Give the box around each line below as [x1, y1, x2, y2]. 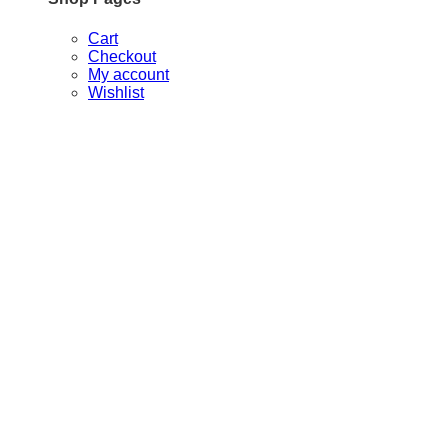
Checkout [88, 47, 156, 65]
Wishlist [88, 83, 144, 101]
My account [88, 65, 169, 83]
